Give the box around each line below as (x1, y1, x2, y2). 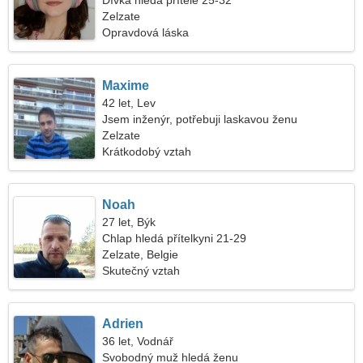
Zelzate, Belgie (102, 248, 179, 261)
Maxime (102, 79, 150, 92)
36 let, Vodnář (102, 335, 174, 348)
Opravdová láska (102, 26, 190, 39)
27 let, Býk (102, 216, 156, 228)
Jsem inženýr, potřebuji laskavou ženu (102, 113, 298, 126)
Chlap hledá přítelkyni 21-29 (102, 232, 247, 245)
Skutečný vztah (102, 264, 181, 277)
